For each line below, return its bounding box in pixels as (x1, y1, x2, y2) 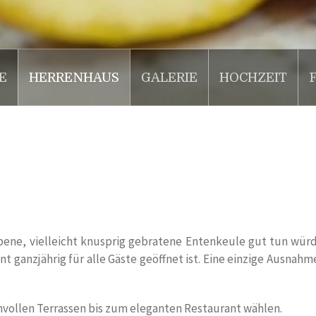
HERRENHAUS (28, 71, 119, 85)
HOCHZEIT (219, 71, 287, 85)
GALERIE (140, 71, 197, 85)
